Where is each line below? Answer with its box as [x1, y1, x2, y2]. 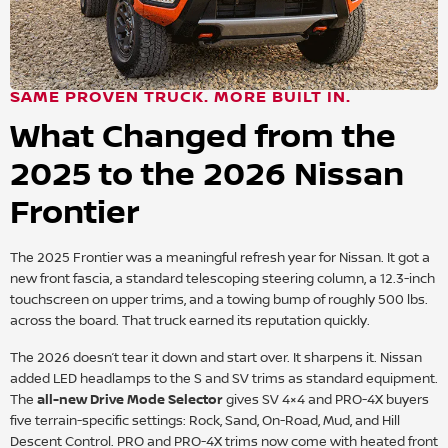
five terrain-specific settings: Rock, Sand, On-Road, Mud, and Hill [10, 413, 400, 430]
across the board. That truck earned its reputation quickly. [10, 313, 370, 330]
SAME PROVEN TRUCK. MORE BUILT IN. [10, 88, 351, 108]
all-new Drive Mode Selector [37, 392, 223, 409]
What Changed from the [10, 118, 396, 157]
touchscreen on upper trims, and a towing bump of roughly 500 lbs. [10, 292, 428, 309]
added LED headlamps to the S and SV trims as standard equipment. [10, 371, 438, 388]
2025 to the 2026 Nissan [10, 156, 404, 195]
